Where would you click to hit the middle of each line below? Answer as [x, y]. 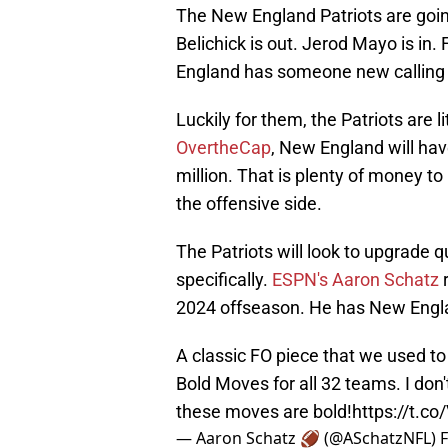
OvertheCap [223, 148]
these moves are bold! [264, 412]
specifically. [224, 280]
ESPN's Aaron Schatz [355, 280]
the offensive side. [249, 204]
